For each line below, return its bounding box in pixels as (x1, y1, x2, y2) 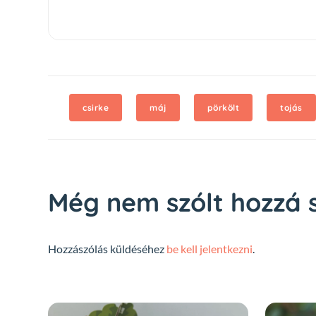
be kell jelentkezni (166, 241, 253, 255)
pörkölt (207, 102, 239, 113)
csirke (83, 102, 109, 113)
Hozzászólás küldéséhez (48, 241, 166, 255)
